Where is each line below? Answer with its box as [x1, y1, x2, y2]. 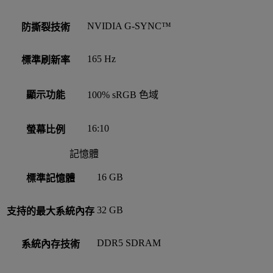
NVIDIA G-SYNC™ [87, 20, 171, 31]
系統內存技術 [21, 238, 80, 249]
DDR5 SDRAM [97, 237, 161, 248]
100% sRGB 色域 [87, 89, 158, 100]
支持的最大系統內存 [7, 205, 94, 216]
